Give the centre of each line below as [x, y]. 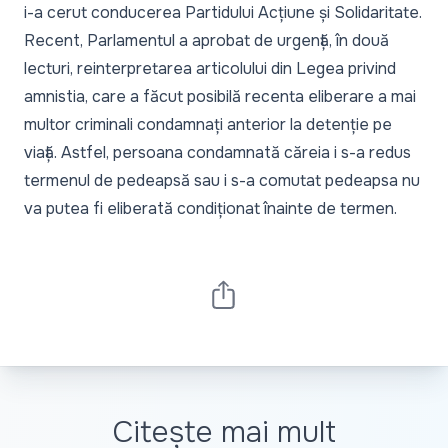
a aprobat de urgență [254, 40]
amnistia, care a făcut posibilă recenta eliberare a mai [220, 96]
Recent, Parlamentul [101, 40]
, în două [359, 40]
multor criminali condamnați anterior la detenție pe [208, 124]
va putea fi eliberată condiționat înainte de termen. [210, 208]
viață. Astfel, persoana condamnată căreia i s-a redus [217, 152]
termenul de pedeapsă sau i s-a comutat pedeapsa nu [222, 180]
